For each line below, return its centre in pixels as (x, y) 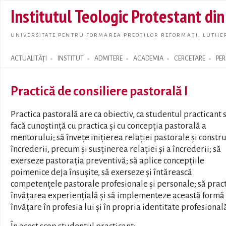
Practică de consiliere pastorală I (99, 91)
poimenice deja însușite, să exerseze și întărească (101, 172)
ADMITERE (108, 59)
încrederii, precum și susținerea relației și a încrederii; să (116, 149)
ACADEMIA (148, 59)
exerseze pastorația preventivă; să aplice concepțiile (107, 161)
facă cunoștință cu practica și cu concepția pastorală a (108, 126)
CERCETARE (190, 59)
